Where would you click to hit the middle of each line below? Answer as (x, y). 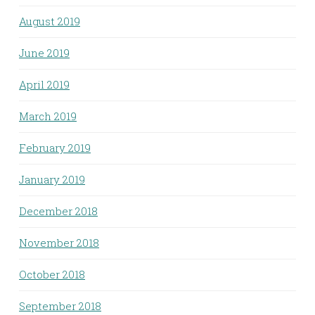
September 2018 (60, 306)
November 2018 (59, 242)
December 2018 (58, 211)
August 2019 (50, 21)
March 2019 (48, 116)
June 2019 (44, 52)
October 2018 (52, 274)
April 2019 (44, 84)
